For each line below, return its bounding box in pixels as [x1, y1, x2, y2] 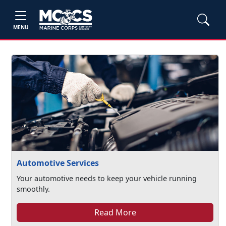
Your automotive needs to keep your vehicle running [17, 174, 197, 183]
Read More [94, 207, 136, 218]
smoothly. [17, 184, 50, 194]
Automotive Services [17, 157, 99, 168]
